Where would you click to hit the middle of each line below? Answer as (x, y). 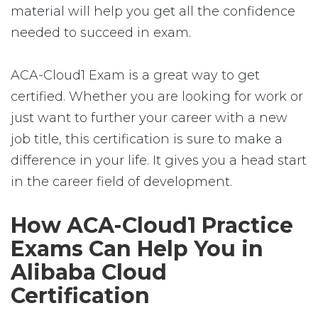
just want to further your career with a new (149, 118)
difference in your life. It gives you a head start (159, 160)
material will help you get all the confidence (153, 11)
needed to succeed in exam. (101, 33)
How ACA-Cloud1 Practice (152, 225)
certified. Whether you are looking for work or (157, 97)
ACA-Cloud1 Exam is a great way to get (135, 75)
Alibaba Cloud (89, 272)
